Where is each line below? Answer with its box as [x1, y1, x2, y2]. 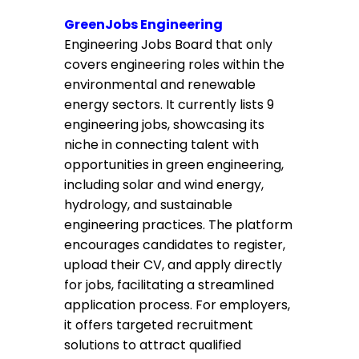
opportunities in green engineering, [64, 155, 284, 174]
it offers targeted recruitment [64, 316, 253, 334]
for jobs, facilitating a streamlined [64, 276, 274, 294]
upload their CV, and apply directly [64, 256, 282, 274]
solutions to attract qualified [64, 336, 241, 354]
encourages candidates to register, [64, 236, 285, 254]
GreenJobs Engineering [64, 15, 223, 34]
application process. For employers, [64, 296, 290, 314]
